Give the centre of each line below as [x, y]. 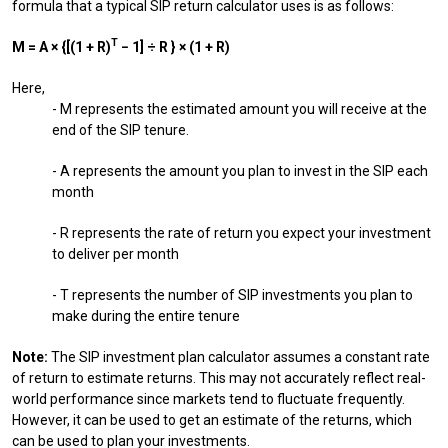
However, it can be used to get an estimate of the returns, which [212, 419]
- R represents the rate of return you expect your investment [241, 232]
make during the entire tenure [146, 315]
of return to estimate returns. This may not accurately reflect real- [219, 377]
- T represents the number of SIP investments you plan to [232, 294]
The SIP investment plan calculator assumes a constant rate [239, 356]
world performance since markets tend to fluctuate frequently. [208, 398]
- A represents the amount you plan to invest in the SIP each [240, 170]
